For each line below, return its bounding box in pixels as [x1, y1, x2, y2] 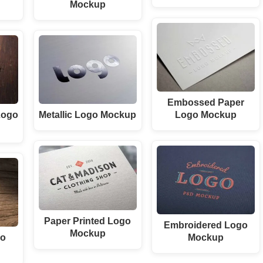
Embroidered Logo [163, 219, 248, 230]
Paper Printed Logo [44, 215, 131, 226]
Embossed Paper [167, 96, 244, 107]
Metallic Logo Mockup [39, 109, 137, 120]
